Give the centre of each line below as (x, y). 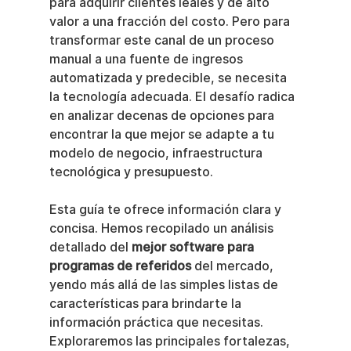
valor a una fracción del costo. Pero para (171, 22)
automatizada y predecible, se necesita (169, 78)
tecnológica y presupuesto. (131, 172)
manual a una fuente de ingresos (147, 59)
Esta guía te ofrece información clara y (166, 210)
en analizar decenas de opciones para (163, 116)
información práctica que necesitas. (157, 322)
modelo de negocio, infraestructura (157, 153)
